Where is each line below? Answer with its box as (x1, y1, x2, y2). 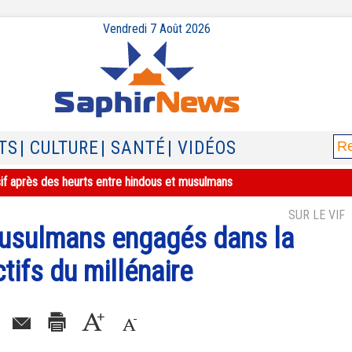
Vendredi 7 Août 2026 (102, 21, 211, 36)
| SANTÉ (101, 137, 166, 159)
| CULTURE (20, 137, 99, 159)
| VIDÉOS (167, 137, 236, 159)
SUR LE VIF (288, 207, 345, 222)
